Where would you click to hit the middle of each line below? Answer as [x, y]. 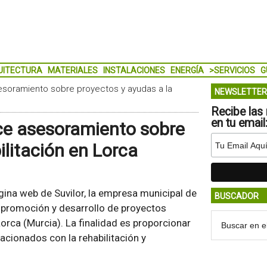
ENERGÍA [187, 70]
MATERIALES [72, 70]
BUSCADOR [236, 196]
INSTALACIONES [134, 70]
